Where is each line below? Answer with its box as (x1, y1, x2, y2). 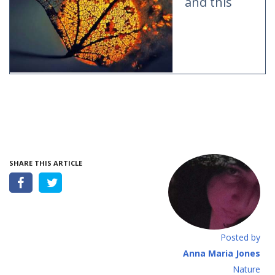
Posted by (220, 231, 260, 243)
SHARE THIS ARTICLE (9, 158, 82, 168)
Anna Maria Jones (183, 247, 260, 259)
